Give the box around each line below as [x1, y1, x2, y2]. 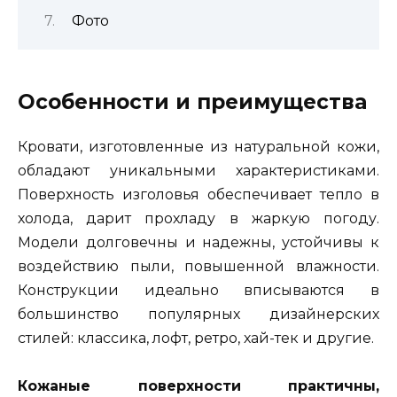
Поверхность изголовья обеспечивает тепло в [18, 185, 379, 203]
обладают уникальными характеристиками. [18, 161, 379, 179]
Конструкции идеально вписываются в [18, 281, 379, 299]
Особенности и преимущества [18, 89, 367, 114]
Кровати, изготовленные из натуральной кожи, [18, 137, 379, 155]
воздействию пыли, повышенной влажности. [18, 257, 379, 275]
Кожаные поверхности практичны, [18, 377, 379, 394]
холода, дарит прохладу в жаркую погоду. [18, 209, 379, 227]
